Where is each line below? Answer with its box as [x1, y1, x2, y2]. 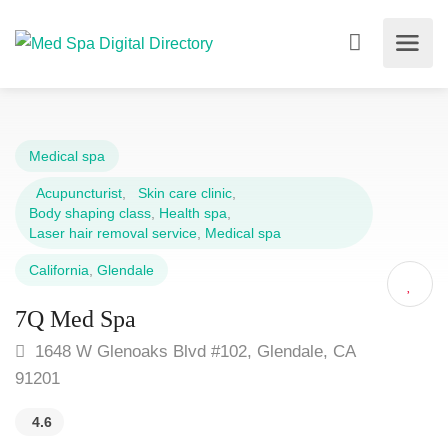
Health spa [159, 205, 227, 221]
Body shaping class [29, 205, 151, 221]
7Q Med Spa [15, 306, 136, 332]
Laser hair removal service [29, 225, 197, 241]
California [29, 262, 89, 278]
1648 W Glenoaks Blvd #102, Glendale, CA [30, 342, 355, 361]
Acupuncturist [29, 185, 122, 201]
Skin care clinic [130, 185, 232, 201]
